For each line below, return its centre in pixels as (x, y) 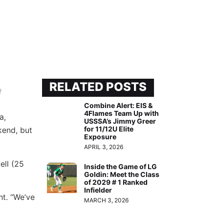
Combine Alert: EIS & (119, 106)
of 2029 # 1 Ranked (116, 182)
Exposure (100, 137)
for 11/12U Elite (109, 129)
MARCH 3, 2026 (107, 200)
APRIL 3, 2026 (104, 147)
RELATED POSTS (98, 87)
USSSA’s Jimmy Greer (120, 121)
